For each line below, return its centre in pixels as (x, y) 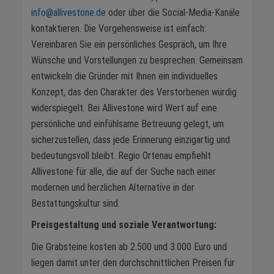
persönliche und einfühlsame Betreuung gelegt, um (128, 124)
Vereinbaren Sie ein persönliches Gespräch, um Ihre (129, 44)
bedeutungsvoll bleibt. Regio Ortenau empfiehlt (121, 155)
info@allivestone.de (68, 12)
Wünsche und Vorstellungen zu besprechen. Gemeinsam (137, 60)
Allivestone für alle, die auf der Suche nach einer (124, 171)
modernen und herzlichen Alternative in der (113, 187)
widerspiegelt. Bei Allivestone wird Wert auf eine (124, 108)
